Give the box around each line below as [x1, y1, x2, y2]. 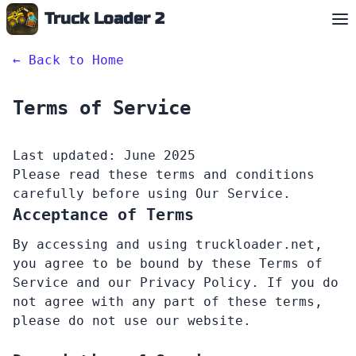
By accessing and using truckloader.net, [13, 237, 323, 252]
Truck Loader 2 [44, 9, 164, 29]
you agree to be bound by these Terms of [13, 256, 323, 271]
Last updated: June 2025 [13, 148, 195, 163]
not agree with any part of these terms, [13, 294, 323, 309]
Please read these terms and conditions [13, 167, 315, 182]
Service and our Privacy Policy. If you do [13, 275, 339, 290]
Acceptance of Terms [13, 205, 194, 224]
